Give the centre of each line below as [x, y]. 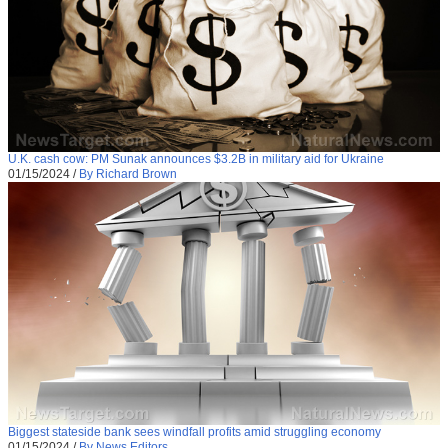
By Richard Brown [128, 173]
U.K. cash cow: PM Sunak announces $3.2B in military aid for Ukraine [196, 158]
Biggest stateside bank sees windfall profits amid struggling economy [194, 431]
